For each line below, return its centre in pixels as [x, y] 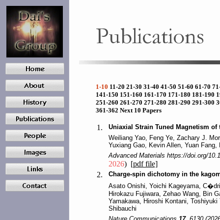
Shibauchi [123, 208]
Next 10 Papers [144, 110]
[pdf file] [144, 164]
